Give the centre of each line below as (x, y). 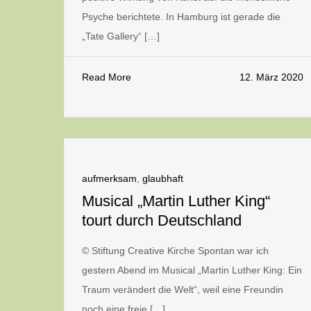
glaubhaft (163, 178)
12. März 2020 (271, 77)
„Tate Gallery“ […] (121, 36)
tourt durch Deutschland (162, 220)
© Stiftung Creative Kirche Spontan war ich (175, 251)
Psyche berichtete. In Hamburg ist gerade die (181, 17)
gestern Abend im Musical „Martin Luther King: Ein (192, 270)
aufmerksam (109, 178)
